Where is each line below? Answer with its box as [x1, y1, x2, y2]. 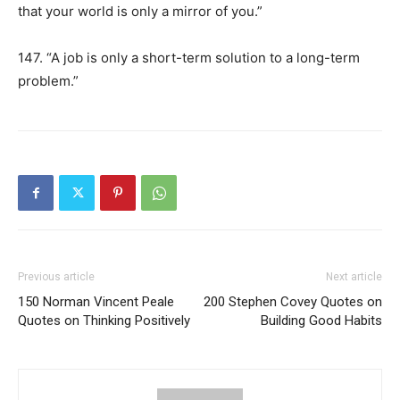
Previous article [18, 271, 95, 283]
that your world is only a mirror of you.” [18, 3, 262, 20]
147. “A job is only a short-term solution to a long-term [18, 49, 360, 66]
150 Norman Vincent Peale [18, 294, 174, 310]
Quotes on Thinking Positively [18, 312, 190, 329]
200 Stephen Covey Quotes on [204, 294, 382, 310]
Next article [326, 271, 382, 283]
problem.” [18, 72, 79, 89]
